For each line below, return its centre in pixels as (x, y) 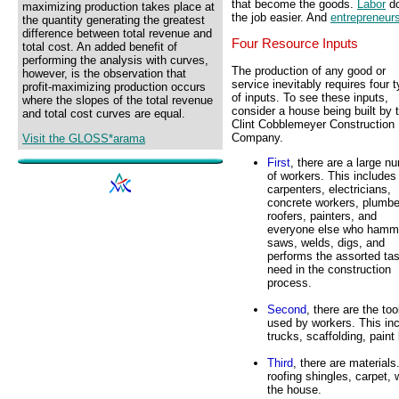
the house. (294, 390)
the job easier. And (281, 17)
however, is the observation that (104, 73)
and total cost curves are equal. (104, 114)
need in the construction (329, 270)
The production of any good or (309, 71)
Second (287, 310)
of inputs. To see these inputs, (310, 98)
